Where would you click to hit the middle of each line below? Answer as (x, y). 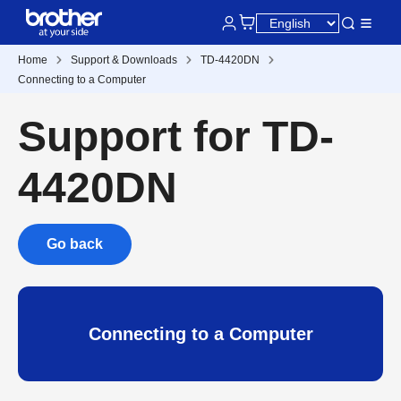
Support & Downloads (124, 60)
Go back (75, 244)
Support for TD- (176, 137)
